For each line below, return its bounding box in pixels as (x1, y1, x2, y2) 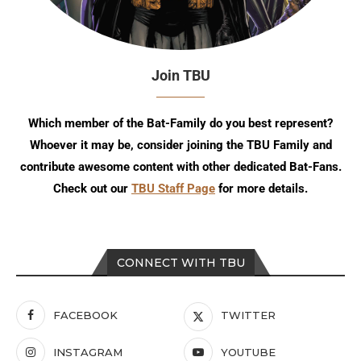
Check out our (53, 180, 131, 196)
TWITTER (221, 308, 276, 322)
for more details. (215, 180, 308, 196)
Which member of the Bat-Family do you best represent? (28, 115, 333, 131)
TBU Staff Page (131, 180, 215, 196)
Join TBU (151, 66, 210, 84)
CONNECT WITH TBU (116, 255, 245, 270)
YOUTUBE (221, 345, 276, 359)
